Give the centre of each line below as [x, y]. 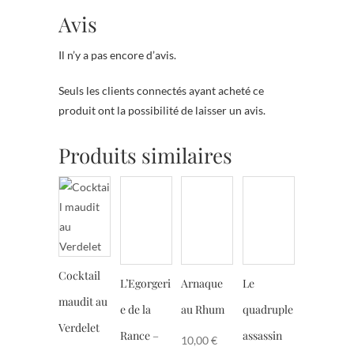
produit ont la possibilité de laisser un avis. [162, 110]
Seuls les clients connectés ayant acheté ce [161, 90]
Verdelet [79, 327]
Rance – [139, 336]
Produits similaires [145, 155]
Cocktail [79, 275]
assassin [262, 336]
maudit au [83, 301]
